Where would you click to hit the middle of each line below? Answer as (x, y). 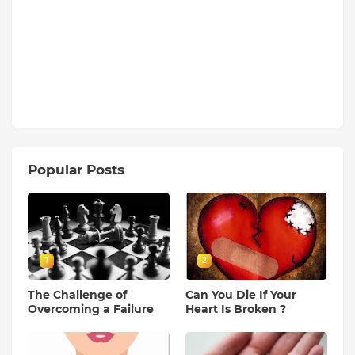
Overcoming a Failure (91, 309)
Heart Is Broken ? (236, 309)
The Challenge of (77, 294)
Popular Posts (76, 169)
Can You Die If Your (241, 294)
